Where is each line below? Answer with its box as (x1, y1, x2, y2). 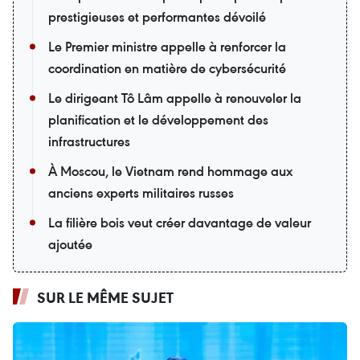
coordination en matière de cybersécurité (48, 59, 286, 77)
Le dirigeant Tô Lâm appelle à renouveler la (48, 88, 301, 107)
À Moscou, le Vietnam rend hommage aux (48, 162, 292, 180)
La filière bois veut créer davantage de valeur (48, 213, 311, 231)
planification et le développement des (48, 110, 268, 129)
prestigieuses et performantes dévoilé (48, 7, 266, 26)
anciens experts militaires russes (48, 183, 234, 202)
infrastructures (48, 132, 130, 150)
